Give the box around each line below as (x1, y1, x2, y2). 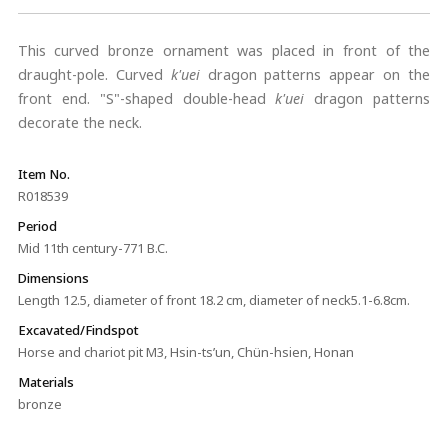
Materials (17, 373, 74, 391)
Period (17, 217, 57, 235)
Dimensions (17, 269, 89, 287)
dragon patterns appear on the (207, 65, 431, 84)
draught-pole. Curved (17, 65, 171, 84)
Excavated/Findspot (17, 321, 139, 339)
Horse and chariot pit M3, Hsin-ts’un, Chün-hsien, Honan (17, 343, 354, 361)
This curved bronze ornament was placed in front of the (17, 41, 431, 60)
